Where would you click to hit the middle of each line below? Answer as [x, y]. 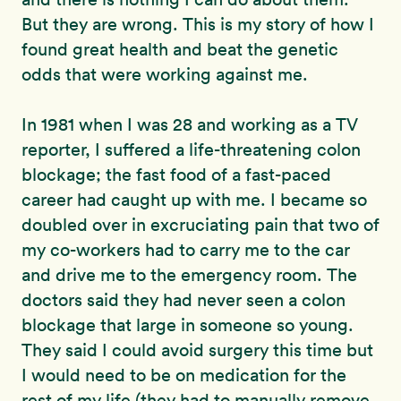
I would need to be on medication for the [184, 375]
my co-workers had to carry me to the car [186, 249]
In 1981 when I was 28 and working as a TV [190, 124]
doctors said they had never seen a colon [183, 299]
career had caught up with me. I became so [194, 199]
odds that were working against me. [165, 74]
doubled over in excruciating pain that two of [200, 224]
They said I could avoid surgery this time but [197, 350]
